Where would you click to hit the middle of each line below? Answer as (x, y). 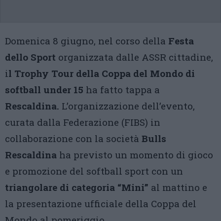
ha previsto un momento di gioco (135, 155)
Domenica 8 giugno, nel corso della (87, 41)
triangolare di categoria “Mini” (77, 187)
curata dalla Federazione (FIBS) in (83, 122)
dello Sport (30, 57)
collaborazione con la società (73, 138)
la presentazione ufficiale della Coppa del (101, 203)
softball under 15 (44, 90)
